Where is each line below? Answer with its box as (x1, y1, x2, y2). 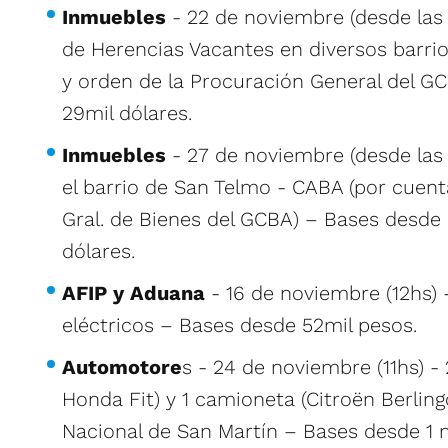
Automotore (62, 355, 182, 379)
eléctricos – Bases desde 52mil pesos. (62, 313, 417, 337)
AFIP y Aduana (62, 281, 211, 305)
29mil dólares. (62, 101, 192, 125)
